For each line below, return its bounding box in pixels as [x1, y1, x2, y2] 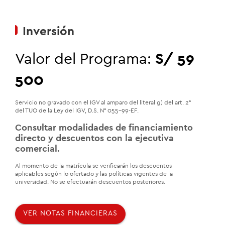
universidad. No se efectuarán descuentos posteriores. [15, 178, 165, 185]
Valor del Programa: [15, 51, 155, 67]
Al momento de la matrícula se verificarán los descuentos [15, 162, 172, 169]
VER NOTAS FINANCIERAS [23, 210, 118, 217]
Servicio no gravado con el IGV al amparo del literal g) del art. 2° [15, 99, 191, 105]
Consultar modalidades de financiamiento [15, 123, 193, 132]
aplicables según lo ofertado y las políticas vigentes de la [15, 170, 173, 177]
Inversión [23, 25, 74, 38]
